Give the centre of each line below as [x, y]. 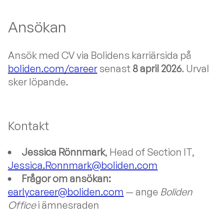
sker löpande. [38, 82]
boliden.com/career [53, 69]
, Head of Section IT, [150, 152]
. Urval [195, 69]
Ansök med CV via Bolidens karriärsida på [100, 55]
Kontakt [28, 126]
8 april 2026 [157, 69]
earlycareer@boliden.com [66, 192]
